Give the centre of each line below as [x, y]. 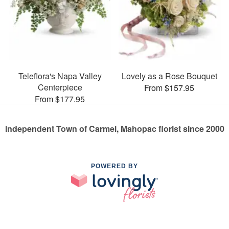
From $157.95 [169, 87]
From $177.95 [60, 99]
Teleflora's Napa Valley [60, 76]
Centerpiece [60, 87]
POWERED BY [114, 166]
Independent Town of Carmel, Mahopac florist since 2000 [114, 128]
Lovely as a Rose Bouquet [169, 76]
